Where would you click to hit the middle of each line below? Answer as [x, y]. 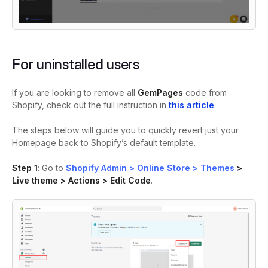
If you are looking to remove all [75, 93]
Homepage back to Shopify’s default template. [104, 143]
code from [206, 93]
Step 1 [25, 168]
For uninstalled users [76, 65]
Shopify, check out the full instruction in [90, 105]
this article [191, 105]
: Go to [52, 168]
